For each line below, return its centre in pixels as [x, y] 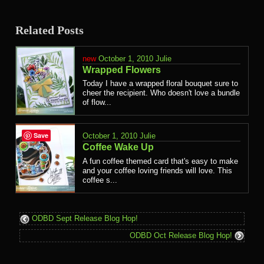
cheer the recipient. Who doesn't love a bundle [161, 93]
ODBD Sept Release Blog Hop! [84, 219]
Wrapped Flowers [122, 70]
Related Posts [49, 30]
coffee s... [100, 180]
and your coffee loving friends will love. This [157, 170]
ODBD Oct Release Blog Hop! [182, 235]
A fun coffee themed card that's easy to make [160, 161]
